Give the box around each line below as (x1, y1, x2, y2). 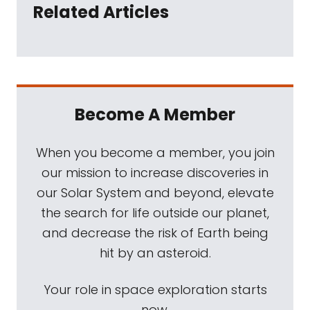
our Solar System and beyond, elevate (36, 184, 274, 201)
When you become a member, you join (35, 144, 275, 161)
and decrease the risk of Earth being (42, 224, 268, 241)
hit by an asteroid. (99, 244, 211, 262)
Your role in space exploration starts (43, 281, 267, 298)
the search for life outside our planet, (41, 204, 269, 221)
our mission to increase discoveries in (42, 164, 268, 181)
